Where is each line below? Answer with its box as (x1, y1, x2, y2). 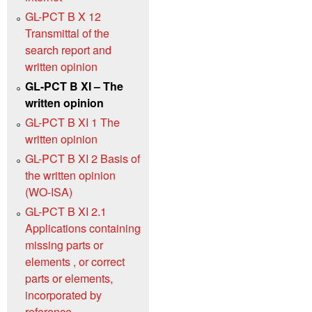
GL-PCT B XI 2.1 (25, 203, 107, 220)
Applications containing (25, 220, 141, 237)
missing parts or (25, 237, 103, 253)
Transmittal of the (25, 25, 109, 42)
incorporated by (25, 287, 102, 304)
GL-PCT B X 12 (25, 8, 101, 25)
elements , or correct (25, 253, 125, 270)
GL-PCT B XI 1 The (25, 114, 120, 131)
